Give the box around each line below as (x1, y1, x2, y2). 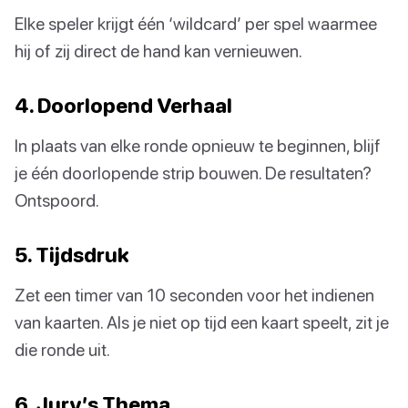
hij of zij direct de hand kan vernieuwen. (15, 40, 302, 62)
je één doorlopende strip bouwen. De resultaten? (15, 162, 372, 184)
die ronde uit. (15, 339, 110, 361)
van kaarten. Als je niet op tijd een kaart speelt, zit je (15, 311, 389, 333)
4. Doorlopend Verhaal (15, 93, 232, 118)
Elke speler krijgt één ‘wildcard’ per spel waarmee (15, 13, 377, 35)
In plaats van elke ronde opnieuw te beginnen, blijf (15, 135, 381, 157)
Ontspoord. (15, 189, 99, 211)
